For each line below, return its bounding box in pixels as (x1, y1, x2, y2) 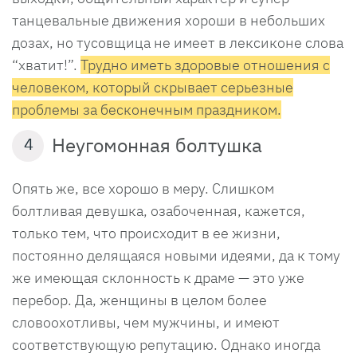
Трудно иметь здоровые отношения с (80, 55, 330, 74)
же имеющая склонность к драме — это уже (12, 268, 304, 287)
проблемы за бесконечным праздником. (12, 100, 281, 119)
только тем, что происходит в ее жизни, (12, 223, 280, 242)
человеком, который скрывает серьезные (12, 77, 293, 96)
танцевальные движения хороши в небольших (12, 10, 325, 29)
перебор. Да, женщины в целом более (12, 290, 267, 309)
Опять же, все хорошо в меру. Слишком (12, 178, 274, 198)
